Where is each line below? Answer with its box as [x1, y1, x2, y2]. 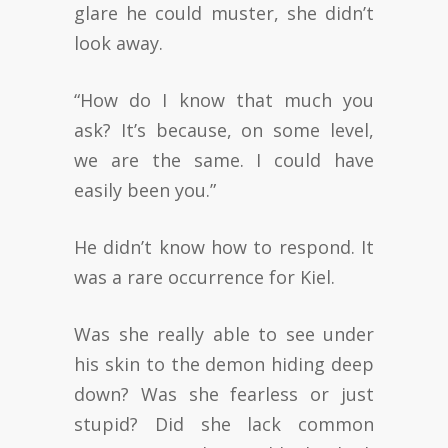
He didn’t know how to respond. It [74, 234, 374, 259]
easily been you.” [74, 177, 216, 202]
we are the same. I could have [74, 147, 374, 172]
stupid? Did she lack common [74, 411, 374, 436]
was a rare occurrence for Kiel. [74, 264, 335, 289]
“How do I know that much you [74, 87, 374, 112]
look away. [74, 30, 163, 55]
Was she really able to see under [74, 321, 374, 346]
